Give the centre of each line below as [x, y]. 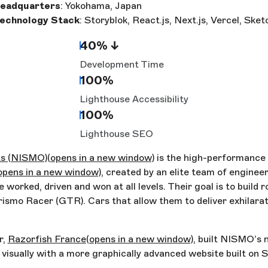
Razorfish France [47, 239]
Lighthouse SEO [116, 134]
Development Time [122, 65]
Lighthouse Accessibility [134, 99]
